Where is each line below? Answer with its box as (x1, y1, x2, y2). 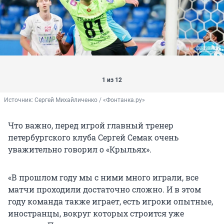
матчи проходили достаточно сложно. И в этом (8, 184, 201, 195)
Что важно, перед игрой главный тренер (8, 120, 173, 131)
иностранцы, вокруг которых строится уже (8, 208, 184, 219)
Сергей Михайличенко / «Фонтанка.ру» (34, 96, 145, 104)
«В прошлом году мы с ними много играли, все (8, 172, 198, 183)
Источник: (4, 96, 34, 104)
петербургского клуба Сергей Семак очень (8, 132, 178, 143)
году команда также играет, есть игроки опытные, (8, 196, 213, 207)
